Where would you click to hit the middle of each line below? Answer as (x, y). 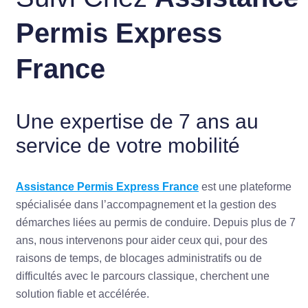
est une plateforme (245, 187)
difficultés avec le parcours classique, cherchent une (143, 276)
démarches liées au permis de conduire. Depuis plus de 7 (156, 223)
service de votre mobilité (128, 146)
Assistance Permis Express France (107, 187)
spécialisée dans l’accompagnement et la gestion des (146, 205)
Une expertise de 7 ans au (137, 122)
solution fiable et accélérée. (82, 294)
